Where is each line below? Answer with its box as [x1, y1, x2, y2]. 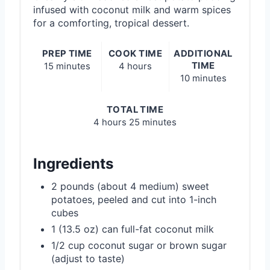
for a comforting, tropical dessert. [33, 17, 189, 30]
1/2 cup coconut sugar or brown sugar [51, 239, 227, 252]
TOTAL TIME [106, 104, 164, 116]
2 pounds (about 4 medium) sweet [51, 180, 209, 193]
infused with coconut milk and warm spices [33, 4, 231, 16]
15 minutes [43, 61, 90, 72]
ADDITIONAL [174, 48, 233, 60]
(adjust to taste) [51, 253, 125, 265]
